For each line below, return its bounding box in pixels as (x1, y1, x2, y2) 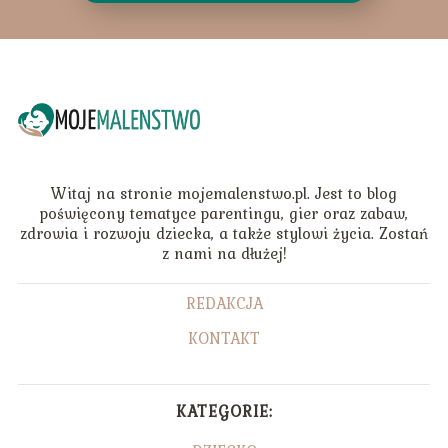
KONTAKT (188, 325, 260, 350)
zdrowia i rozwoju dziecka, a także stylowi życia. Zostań (20, 220, 428, 245)
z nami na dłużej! (161, 240, 287, 265)
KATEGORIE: (175, 398, 273, 423)
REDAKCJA (185, 290, 263, 315)
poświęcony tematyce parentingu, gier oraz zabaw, (40, 200, 408, 225)
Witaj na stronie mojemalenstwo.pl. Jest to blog (51, 180, 397, 205)
